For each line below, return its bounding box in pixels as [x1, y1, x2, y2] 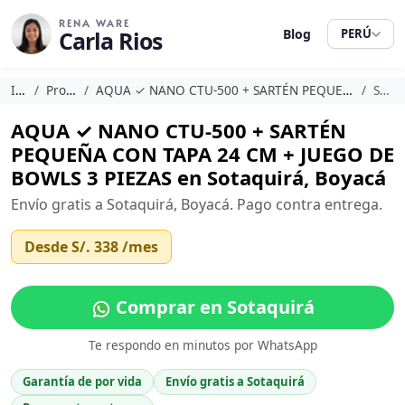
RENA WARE [59, 16, 130, 30]
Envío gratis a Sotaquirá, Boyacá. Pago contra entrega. [11, 194, 382, 214]
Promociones [45, 81, 66, 99]
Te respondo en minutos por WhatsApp [88, 336, 317, 353]
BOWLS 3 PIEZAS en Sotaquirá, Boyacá [11, 164, 386, 191]
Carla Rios [59, 25, 162, 56]
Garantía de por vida [23, 373, 142, 390]
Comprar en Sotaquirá [110, 295, 315, 319]
